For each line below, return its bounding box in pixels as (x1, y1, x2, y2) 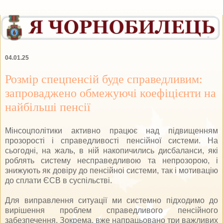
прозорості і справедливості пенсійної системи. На (5, 136, 218, 145)
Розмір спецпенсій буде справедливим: (5, 72, 203, 86)
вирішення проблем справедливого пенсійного (5, 206, 218, 215)
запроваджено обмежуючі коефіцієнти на (5, 86, 216, 100)
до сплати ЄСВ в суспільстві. (5, 176, 112, 185)
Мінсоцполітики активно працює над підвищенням (5, 126, 218, 135)
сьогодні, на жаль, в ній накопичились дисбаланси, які (5, 146, 218, 155)
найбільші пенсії (5, 100, 91, 113)
